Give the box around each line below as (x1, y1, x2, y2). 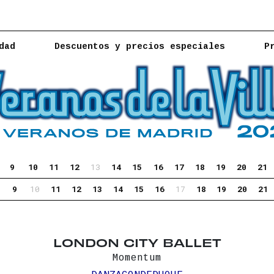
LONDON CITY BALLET (53, 234, 221, 250)
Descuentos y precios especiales (54, 41, 225, 51)
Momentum (113, 252, 161, 264)
